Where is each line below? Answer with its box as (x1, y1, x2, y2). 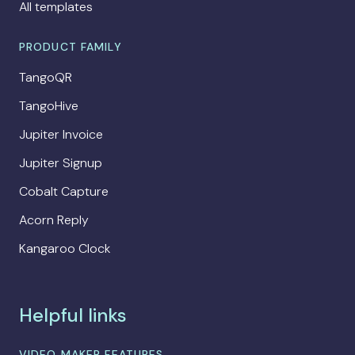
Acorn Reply (19, 212, 89, 229)
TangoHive (19, 97, 78, 115)
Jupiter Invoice (19, 126, 103, 143)
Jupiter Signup (19, 155, 102, 172)
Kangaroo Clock (19, 240, 111, 258)
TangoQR (19, 69, 72, 86)
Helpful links (19, 303, 127, 328)
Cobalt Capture (19, 183, 109, 200)
